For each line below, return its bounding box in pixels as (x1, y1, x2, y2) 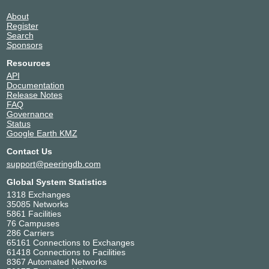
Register (6, 21, 38, 31)
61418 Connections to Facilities (6, 247, 125, 258)
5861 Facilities (6, 209, 61, 219)
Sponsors (6, 40, 43, 50)
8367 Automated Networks (6, 257, 107, 267)
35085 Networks (6, 199, 68, 210)
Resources (6, 58, 50, 68)
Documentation (6, 80, 64, 91)
